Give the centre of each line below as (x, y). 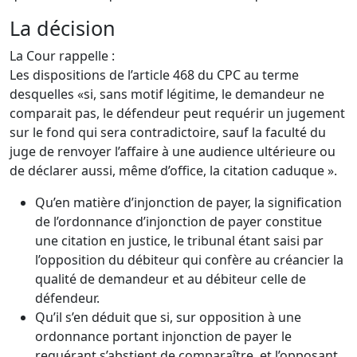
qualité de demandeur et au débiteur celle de (171, 279)
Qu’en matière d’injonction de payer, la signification (188, 202)
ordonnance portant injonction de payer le (163, 336)
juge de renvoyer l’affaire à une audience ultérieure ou (173, 151)
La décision (63, 28)
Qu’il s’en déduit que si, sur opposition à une (168, 317)
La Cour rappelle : (62, 56)
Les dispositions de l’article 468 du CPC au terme (154, 75)
